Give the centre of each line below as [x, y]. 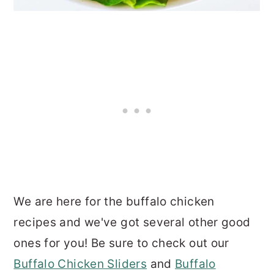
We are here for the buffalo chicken [114, 201]
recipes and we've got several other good [132, 222]
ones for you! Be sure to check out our [121, 243]
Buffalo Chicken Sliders [80, 264]
